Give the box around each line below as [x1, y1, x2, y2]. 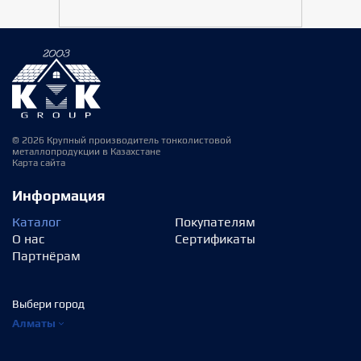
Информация [12, 187, 106, 204]
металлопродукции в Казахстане [12, 146, 160, 157]
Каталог [12, 214, 61, 230]
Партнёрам [12, 248, 81, 263]
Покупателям [174, 214, 255, 230]
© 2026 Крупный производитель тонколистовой [12, 135, 231, 146]
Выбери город [12, 297, 85, 310]
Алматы [12, 317, 56, 330]
